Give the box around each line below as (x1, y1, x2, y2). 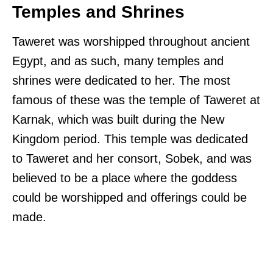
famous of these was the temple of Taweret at (12, 93, 260, 107)
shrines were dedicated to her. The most (12, 73, 230, 87)
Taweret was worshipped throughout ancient (12, 34, 250, 48)
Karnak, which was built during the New (12, 112, 224, 126)
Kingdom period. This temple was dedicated (12, 132, 248, 146)
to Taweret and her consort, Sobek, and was (12, 151, 252, 165)
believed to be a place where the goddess (12, 171, 237, 185)
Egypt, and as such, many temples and (12, 54, 224, 68)
